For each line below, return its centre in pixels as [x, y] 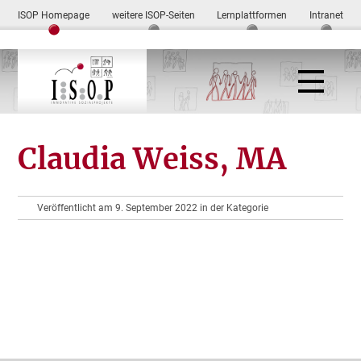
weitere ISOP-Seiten [153, 15]
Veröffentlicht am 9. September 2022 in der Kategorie [153, 208]
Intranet [326, 15]
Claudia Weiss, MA [152, 159]
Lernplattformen [252, 15]
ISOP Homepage [54, 15]
